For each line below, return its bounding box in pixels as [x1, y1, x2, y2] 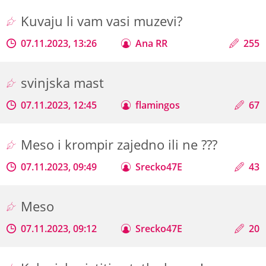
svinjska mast [21, 73, 108, 92]
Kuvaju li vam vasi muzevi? [21, 11, 186, 30]
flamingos [135, 98, 180, 112]
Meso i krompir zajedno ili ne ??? [21, 135, 221, 154]
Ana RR [135, 36, 168, 50]
